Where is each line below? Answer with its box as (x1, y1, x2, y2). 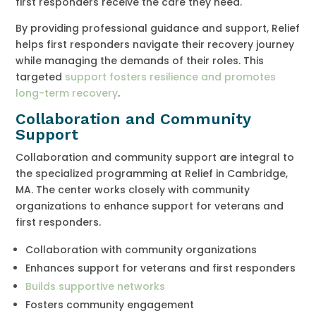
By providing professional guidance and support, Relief (16, 20, 300, 35)
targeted (16, 69, 66, 84)
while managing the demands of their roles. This (16, 53, 265, 68)
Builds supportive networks (25, 279, 166, 293)
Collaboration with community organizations (25, 242, 257, 257)
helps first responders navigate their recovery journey (16, 37, 295, 51)
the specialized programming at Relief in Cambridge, (16, 166, 288, 181)
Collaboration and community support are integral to (16, 150, 295, 164)
